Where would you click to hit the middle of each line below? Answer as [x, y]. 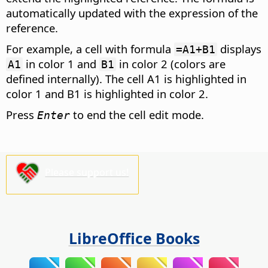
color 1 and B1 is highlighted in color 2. [107, 93]
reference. [32, 28]
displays [239, 48]
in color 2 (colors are [171, 63]
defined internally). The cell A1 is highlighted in [126, 78]
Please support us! [87, 172]
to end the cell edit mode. [137, 114]
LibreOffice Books [134, 238]
